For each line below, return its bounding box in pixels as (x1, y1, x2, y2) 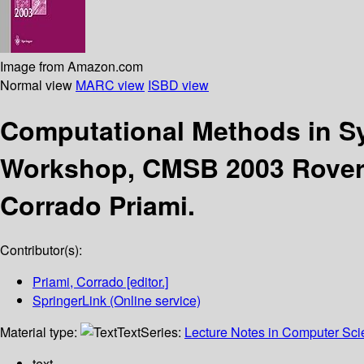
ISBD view (148, 75, 209, 94)
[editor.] (123, 272, 168, 292)
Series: (141, 323, 184, 342)
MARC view (76, 75, 145, 94)
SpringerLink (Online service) (32, 291, 201, 310)
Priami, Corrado (32, 272, 123, 292)
